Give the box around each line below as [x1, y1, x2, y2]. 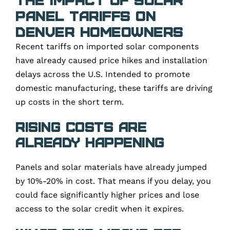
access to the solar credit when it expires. [15, 203, 184, 214]
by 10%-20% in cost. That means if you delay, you [15, 176, 211, 186]
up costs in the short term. [15, 97, 124, 107]
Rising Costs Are [15, 119, 146, 134]
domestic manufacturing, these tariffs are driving [15, 83, 213, 93]
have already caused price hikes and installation [15, 55, 207, 65]
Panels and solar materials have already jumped [15, 162, 207, 172]
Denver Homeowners [15, 23, 183, 39]
